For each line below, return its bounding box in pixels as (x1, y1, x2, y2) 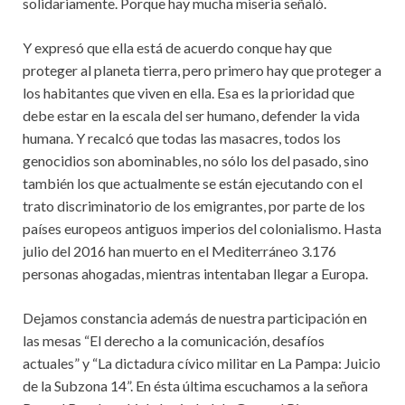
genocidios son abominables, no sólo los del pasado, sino (23, 151, 369, 169)
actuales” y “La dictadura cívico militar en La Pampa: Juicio (23, 353, 381, 372)
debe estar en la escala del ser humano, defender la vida (23, 106, 360, 124)
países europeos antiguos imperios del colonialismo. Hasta (23, 219, 381, 237)
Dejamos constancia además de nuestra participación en (23, 308, 367, 326)
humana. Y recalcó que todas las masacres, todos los (23, 128, 341, 146)
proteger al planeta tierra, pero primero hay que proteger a (23, 61, 381, 79)
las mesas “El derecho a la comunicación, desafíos (23, 331, 325, 349)
